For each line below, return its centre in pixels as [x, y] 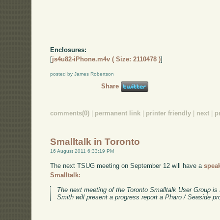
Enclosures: [69, 50]
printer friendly [169, 113]
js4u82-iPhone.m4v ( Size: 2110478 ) [107, 59]
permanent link [118, 113]
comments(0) [70, 113]
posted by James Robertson [82, 74]
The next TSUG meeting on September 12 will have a [127, 165]
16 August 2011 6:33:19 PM [82, 151]
